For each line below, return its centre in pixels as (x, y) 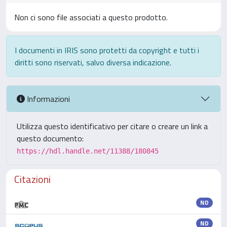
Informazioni (47, 99)
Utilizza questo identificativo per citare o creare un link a (112, 126)
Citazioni (32, 179)
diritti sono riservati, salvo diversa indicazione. (93, 62)
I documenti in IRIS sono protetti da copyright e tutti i (107, 50)
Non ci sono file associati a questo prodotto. (91, 17)
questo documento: (50, 138)
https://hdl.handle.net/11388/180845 (88, 151)
